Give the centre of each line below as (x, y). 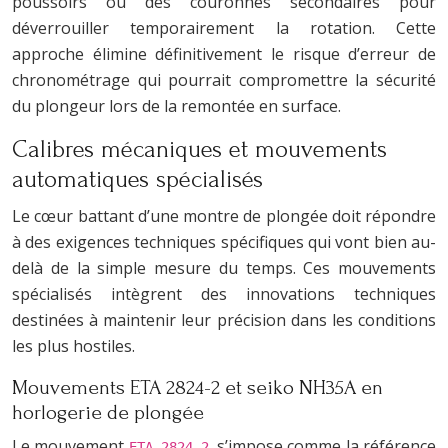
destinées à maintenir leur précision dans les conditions (224, 319)
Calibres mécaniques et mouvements (199, 149)
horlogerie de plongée (108, 412)
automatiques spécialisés (137, 179)
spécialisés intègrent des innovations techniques (224, 293)
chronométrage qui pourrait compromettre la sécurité (224, 79)
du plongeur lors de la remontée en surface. (176, 105)
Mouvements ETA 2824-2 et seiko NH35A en (197, 387)
